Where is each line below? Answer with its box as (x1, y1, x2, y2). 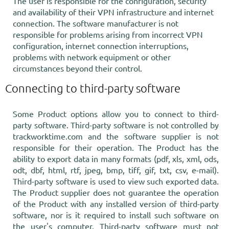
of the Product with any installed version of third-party (13, 198, 219, 209)
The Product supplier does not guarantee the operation (13, 187, 219, 197)
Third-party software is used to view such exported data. (13, 176, 219, 186)
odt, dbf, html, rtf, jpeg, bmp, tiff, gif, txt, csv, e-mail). (13, 165, 219, 175)
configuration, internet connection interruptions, (13, 40, 189, 51)
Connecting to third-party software (5, 81, 180, 95)
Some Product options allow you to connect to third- (13, 108, 219, 119)
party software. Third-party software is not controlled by (13, 120, 219, 130)
